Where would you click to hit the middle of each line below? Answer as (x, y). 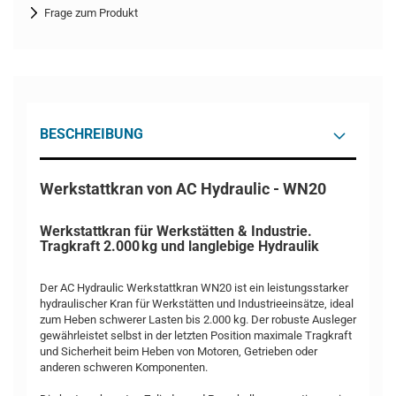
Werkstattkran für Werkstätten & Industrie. (176, 231)
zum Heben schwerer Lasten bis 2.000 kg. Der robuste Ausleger (198, 320)
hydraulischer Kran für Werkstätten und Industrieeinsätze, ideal (197, 304)
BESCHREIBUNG (91, 134)
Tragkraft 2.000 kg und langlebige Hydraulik (179, 246)
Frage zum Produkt (91, 13)
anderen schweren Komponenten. (124, 367)
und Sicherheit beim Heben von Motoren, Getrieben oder (179, 351)
